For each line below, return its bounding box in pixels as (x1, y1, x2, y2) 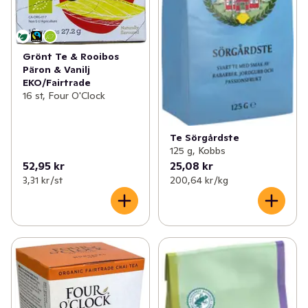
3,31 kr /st (23, 173, 63, 186)
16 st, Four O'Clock (23, 89, 105, 102)
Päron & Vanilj (23, 63, 90, 76)
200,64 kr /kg (169, 173, 228, 186)
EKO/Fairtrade (23, 76, 91, 89)
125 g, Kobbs (169, 144, 225, 157)
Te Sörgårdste (169, 131, 239, 144)
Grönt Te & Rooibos (23, 49, 119, 63)
